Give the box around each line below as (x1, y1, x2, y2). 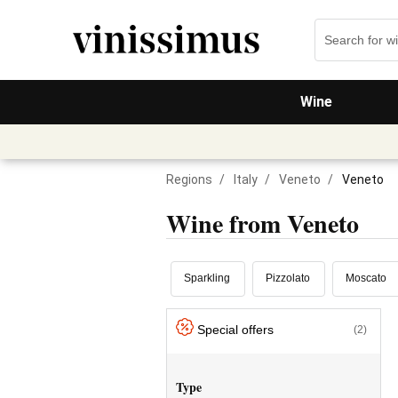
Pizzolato (266, 272, 310, 284)
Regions (166, 172, 212, 187)
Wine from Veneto (166, 205, 359, 242)
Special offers (197, 322, 274, 337)
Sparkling (184, 272, 230, 284)
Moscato (346, 272, 386, 284)
